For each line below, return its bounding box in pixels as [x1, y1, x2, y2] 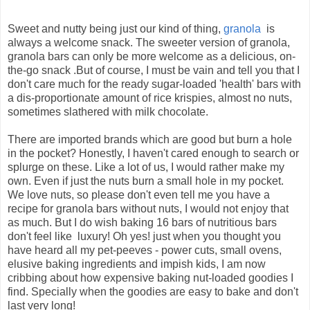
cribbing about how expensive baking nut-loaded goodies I [8, 272, 293, 284]
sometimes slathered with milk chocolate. [8, 106, 208, 118]
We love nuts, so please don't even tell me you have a [8, 189, 270, 201]
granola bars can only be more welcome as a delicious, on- [8, 51, 295, 63]
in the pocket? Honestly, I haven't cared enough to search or [8, 147, 299, 160]
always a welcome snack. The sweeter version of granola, [8, 37, 290, 49]
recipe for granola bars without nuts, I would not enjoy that [8, 203, 289, 215]
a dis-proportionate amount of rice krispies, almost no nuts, [8, 92, 292, 104]
